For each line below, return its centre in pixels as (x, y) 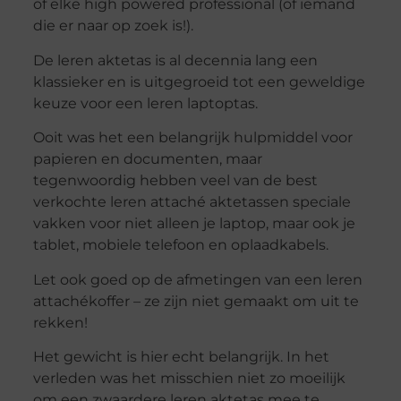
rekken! (60, 322)
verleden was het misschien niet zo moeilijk (189, 379)
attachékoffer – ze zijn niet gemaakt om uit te (196, 301)
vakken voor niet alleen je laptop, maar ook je (194, 224)
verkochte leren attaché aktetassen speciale (192, 202)
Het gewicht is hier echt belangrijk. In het (181, 357)
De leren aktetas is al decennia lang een (175, 60)
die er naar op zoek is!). (113, 26)
